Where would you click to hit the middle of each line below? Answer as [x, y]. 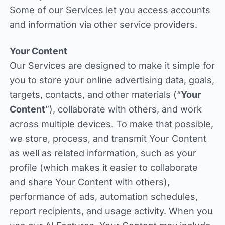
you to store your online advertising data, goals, [112, 80]
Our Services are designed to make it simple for [112, 66]
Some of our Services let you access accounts [110, 10]
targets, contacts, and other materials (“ [95, 95]
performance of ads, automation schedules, [103, 197]
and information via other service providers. [103, 24]
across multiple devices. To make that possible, [111, 124]
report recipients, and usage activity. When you [111, 211]
